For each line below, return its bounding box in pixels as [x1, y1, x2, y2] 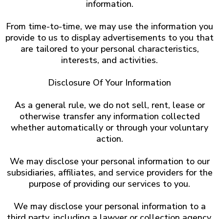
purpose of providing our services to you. [29, 178, 190, 190]
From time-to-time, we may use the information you [6, 21, 213, 32]
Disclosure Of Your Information [48, 77, 171, 88]
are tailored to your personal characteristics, [20, 43, 199, 55]
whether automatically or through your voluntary [11, 122, 208, 133]
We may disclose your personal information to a [13, 200, 206, 212]
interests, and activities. [61, 54, 158, 66]
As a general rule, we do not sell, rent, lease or [14, 99, 205, 111]
